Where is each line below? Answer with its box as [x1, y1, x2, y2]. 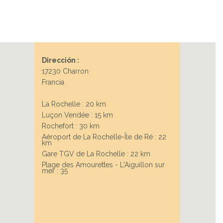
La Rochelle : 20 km [41, 100, 106, 109]
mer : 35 [41, 167, 68, 175]
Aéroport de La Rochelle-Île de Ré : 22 [41, 133, 166, 141]
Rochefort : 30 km [41, 122, 100, 130]
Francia [41, 78, 64, 87]
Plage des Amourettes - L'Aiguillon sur [41, 161, 165, 169]
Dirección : [41, 56, 79, 65]
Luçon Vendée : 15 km [41, 111, 113, 119]
